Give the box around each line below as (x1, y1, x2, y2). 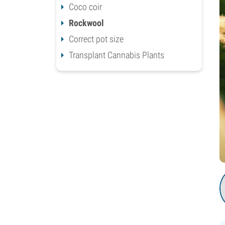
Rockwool (69, 17, 104, 28)
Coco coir (69, 1, 102, 12)
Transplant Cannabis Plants (69, 49, 164, 60)
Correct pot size (69, 33, 124, 44)
